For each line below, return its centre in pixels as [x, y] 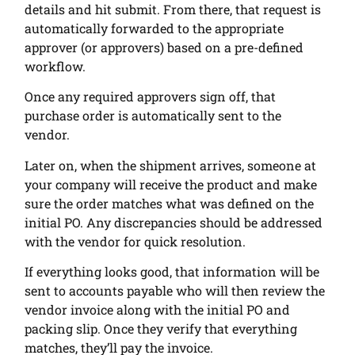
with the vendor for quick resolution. [137, 241]
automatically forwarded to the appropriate [155, 28]
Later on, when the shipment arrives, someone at [171, 165]
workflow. [57, 66]
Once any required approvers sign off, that [151, 97]
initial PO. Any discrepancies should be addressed [174, 222]
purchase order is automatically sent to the [153, 116]
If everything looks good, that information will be [172, 271]
